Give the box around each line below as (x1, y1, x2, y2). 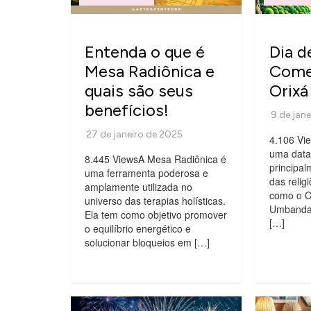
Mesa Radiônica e (85, 60, 215, 81)
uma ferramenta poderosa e (85, 165, 208, 180)
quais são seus (85, 80, 193, 101)
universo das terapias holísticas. (85, 193, 226, 208)
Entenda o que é (85, 41, 205, 62)
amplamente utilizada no (85, 179, 192, 194)
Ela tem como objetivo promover (85, 207, 227, 221)
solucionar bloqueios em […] (85, 235, 210, 249)
